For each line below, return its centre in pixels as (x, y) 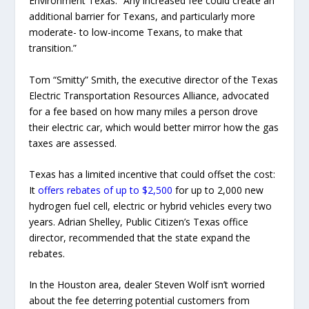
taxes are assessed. (73, 143)
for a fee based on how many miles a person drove (144, 111)
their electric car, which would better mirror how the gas (154, 127)
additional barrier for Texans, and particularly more (142, 17)
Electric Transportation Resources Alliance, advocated (149, 95)
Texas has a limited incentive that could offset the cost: (152, 174)
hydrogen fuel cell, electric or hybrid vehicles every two (151, 206)
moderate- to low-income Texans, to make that (136, 32)
